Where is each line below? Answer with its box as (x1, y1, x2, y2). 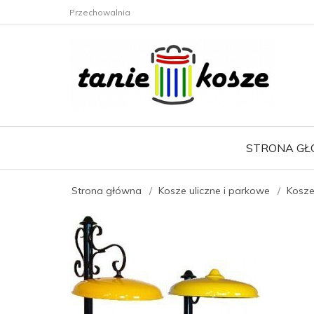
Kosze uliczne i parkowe (158, 184, 270, 197)
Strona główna (71, 184, 142, 197)
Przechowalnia (69, 7, 130, 18)
